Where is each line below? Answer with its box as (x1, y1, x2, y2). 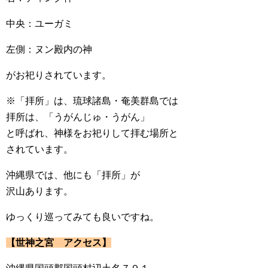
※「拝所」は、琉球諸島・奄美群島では (6, 96, 178, 106)
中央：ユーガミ (6, 19, 73, 29)
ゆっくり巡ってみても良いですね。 (6, 212, 159, 222)
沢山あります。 (6, 186, 73, 196)
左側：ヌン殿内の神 (6, 44, 92, 54)
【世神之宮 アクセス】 (6, 237, 111, 248)
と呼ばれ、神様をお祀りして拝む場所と (6, 128, 178, 138)
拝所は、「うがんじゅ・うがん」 (6, 112, 150, 122)
